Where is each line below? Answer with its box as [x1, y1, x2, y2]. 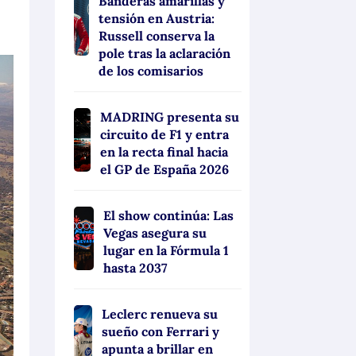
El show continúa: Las [103, 207, 234, 224]
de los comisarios [98, 63, 203, 79]
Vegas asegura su [103, 225, 207, 242]
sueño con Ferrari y [101, 323, 219, 340]
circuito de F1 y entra [100, 126, 230, 143]
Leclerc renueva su [101, 306, 218, 323]
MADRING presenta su [100, 109, 240, 126]
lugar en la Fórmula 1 [103, 242, 230, 259]
